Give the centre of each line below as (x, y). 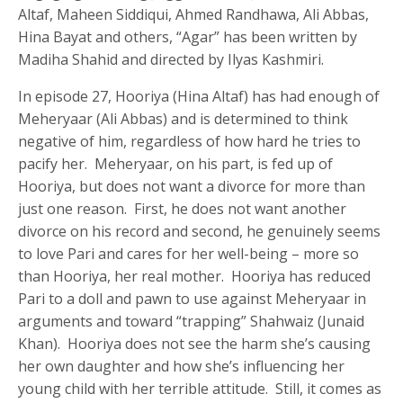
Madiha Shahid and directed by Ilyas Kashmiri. (171, 60)
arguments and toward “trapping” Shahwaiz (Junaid (192, 322)
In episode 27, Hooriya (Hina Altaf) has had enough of (199, 97)
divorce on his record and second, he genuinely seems (200, 232)
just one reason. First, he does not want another (183, 209)
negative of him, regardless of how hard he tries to (190, 142)
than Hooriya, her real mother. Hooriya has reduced (195, 277)
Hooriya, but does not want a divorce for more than (192, 187)
